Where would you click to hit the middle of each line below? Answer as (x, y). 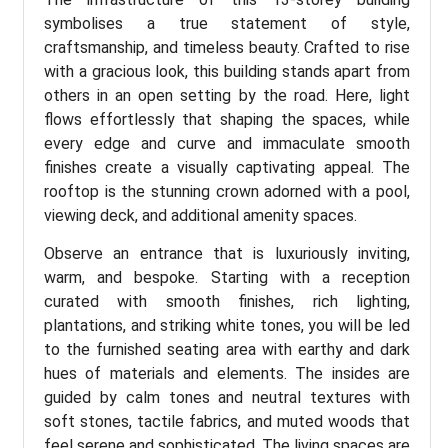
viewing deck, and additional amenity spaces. (200, 216)
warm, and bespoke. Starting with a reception (227, 278)
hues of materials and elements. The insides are (227, 374)
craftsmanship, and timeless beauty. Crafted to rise (227, 48)
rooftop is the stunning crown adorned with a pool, (227, 192)
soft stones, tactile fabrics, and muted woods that (227, 422)
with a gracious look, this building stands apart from (227, 72)
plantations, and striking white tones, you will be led (227, 326)
